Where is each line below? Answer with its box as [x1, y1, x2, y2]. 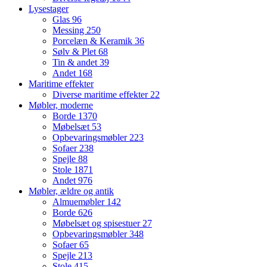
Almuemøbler [52, 197, 107, 207]
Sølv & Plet [52, 46, 98, 57]
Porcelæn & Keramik [52, 36, 135, 46]
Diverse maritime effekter [52, 89, 150, 100]
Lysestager [29, 4, 69, 14]
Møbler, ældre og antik [29, 186, 114, 197]
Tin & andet [52, 57, 100, 68]
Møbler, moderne [29, 100, 93, 111]
